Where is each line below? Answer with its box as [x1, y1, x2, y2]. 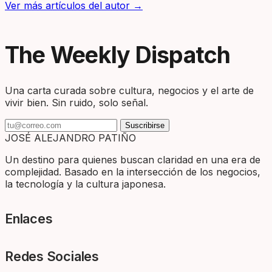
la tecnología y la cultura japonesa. [5, 178, 166, 191]
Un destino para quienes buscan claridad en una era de [5, 154, 260, 166]
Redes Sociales [5, 248, 99, 265]
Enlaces [5, 211, 53, 227]
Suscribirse [125, 121, 165, 131]
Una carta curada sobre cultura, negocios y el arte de [5, 84, 254, 97]
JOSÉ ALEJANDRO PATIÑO [5, 132, 136, 144]
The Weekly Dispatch [5, 41, 231, 69]
